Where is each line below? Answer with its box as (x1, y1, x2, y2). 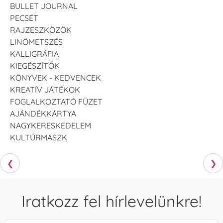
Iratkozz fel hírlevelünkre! (21, 191, 202, 211)
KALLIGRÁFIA (10, 48, 59, 59)
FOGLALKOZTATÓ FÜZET (10, 96, 103, 107)
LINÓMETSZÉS (10, 36, 63, 47)
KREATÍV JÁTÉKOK (10, 84, 80, 95)
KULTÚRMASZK (10, 132, 67, 142)
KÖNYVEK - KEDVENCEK (10, 72, 101, 83)
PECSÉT (10, 12, 38, 23)
